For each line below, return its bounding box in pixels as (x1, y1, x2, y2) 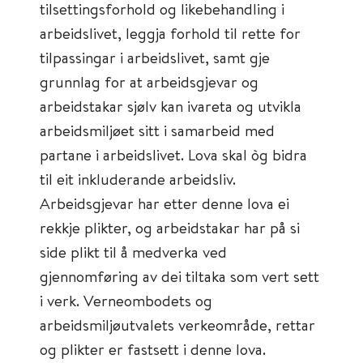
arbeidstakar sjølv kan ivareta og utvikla (40, 96, 301, 116)
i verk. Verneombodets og (40, 290, 212, 310)
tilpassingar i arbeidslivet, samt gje (40, 47, 270, 67)
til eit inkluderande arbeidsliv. (40, 169, 236, 189)
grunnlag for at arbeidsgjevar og (40, 71, 258, 92)
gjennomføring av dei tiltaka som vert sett (40, 266, 319, 286)
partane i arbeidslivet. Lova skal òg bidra (40, 144, 307, 164)
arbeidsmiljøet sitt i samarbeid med (40, 120, 275, 140)
